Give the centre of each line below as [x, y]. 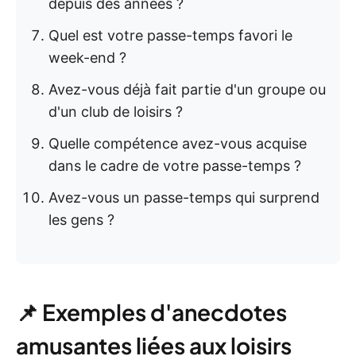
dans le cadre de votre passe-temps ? [175, 166]
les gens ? [81, 220]
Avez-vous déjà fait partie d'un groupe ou [187, 89]
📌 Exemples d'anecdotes [151, 312]
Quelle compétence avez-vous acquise [178, 143]
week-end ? [87, 58]
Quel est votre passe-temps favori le [170, 35]
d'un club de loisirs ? [116, 112]
